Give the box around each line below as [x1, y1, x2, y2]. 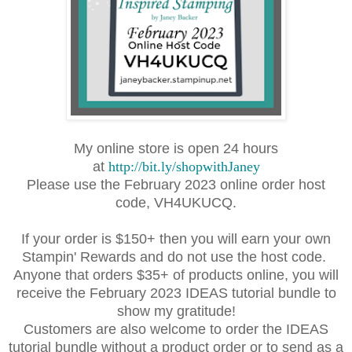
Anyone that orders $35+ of [13, 266, 189, 283]
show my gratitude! [116, 302, 236, 319]
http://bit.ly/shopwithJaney [108, 158, 260, 174]
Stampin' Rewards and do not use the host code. [22, 248, 330, 265]
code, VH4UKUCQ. [115, 194, 236, 211]
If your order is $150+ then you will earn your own [21, 230, 331, 247]
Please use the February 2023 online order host [27, 176, 325, 192]
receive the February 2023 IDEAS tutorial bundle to [16, 284, 336, 301]
